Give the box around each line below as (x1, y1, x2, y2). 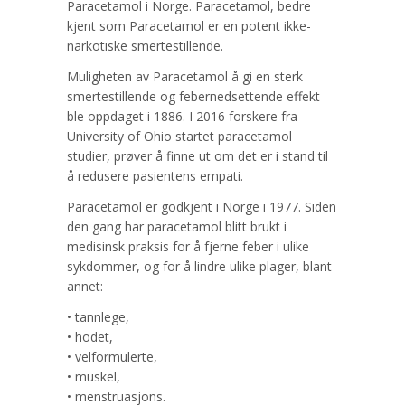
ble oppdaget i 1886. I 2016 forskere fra (67, 108, 297, 126)
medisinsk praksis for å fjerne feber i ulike (67, 238, 309, 256)
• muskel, (67, 368, 120, 386)
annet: (67, 278, 103, 296)
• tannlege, (67, 308, 129, 326)
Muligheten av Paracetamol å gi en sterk (67, 68, 303, 86)
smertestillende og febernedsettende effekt (67, 88, 320, 106)
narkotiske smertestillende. (67, 37, 223, 55)
